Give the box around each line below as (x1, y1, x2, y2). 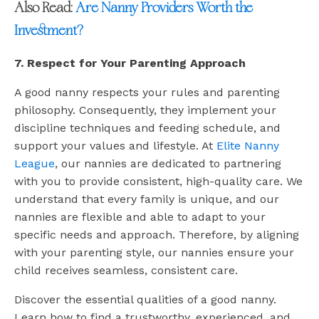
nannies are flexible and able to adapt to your (14, 210, 266, 224)
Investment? (14, 23, 83, 40)
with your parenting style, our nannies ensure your (14, 246, 294, 260)
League (14, 157, 55, 171)
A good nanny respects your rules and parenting (14, 85, 280, 100)
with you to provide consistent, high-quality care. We (14, 174, 303, 189)
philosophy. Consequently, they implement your (14, 103, 276, 117)
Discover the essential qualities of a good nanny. (14, 293, 276, 307)
